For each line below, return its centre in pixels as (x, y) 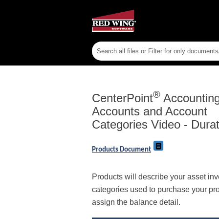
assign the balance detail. (136, 202)
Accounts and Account (150, 111)
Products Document (121, 150)
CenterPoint (122, 98)
